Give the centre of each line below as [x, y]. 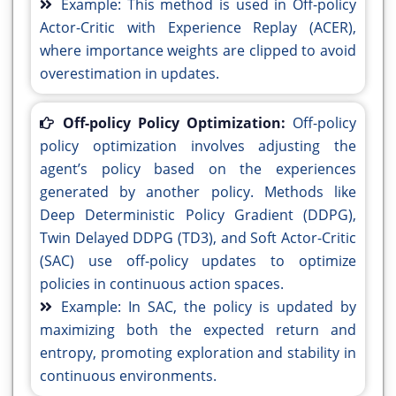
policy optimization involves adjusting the [198, 146]
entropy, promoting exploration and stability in [198, 353]
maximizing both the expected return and [198, 330]
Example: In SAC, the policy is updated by [209, 307]
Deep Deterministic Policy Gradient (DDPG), [198, 215]
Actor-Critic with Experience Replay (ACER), [198, 28]
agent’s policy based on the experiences [198, 169]
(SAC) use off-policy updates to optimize [198, 261]
